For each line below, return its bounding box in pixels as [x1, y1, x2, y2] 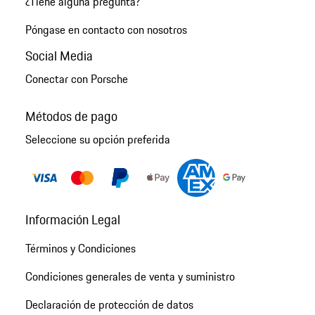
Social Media [25, 46, 93, 66]
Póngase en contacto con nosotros [25, 20, 187, 38]
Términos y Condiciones [25, 239, 136, 257]
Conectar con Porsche [25, 70, 128, 88]
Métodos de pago [25, 106, 117, 127]
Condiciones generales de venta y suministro [25, 267, 235, 285]
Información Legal [25, 209, 120, 229]
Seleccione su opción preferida [25, 131, 170, 148]
